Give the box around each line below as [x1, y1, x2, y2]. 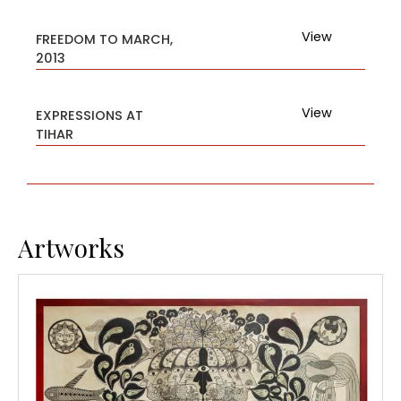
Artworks [18, 230, 124, 264]
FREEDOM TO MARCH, [36, 30, 173, 48]
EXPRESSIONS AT [36, 106, 143, 124]
